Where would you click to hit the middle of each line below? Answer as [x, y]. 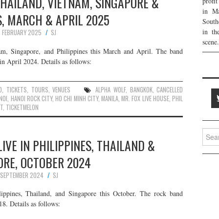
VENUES [62, 89]
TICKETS [17, 89]
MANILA [110, 98]
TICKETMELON [22, 107]
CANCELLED [170, 89]
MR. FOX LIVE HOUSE [145, 98]
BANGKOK [141, 89]
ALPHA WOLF [110, 89]
